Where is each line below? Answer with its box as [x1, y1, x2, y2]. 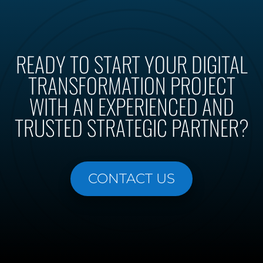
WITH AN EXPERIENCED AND [29, 90, 234, 122]
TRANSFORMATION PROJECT [28, 69, 235, 100]
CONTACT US [88, 170, 175, 187]
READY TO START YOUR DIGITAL [16, 48, 247, 79]
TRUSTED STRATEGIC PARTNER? [14, 111, 249, 143]
